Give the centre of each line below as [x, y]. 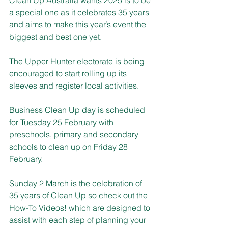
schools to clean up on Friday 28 [69, 146]
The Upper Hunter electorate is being [78, 61]
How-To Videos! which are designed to [81, 207]
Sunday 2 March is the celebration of [77, 183]
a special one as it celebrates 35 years [80, 12]
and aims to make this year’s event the [79, 24]
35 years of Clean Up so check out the [79, 195]
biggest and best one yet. [55, 36]
